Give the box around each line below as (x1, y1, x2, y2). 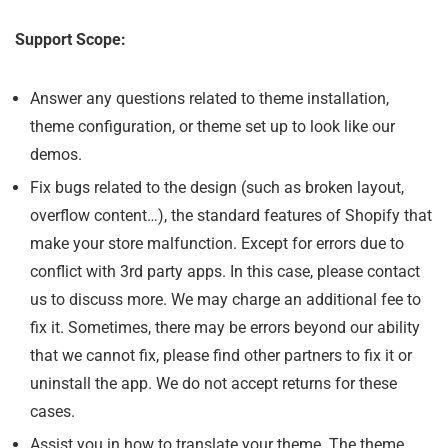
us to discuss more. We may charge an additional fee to (30, 289, 421, 309)
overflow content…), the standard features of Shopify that (30, 205, 432, 225)
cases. (30, 401, 75, 421)
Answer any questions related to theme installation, (30, 88, 389, 108)
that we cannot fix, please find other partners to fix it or (30, 345, 412, 365)
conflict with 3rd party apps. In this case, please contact (30, 261, 420, 281)
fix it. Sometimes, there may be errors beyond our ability (30, 317, 420, 337)
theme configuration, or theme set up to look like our (30, 116, 395, 136)
